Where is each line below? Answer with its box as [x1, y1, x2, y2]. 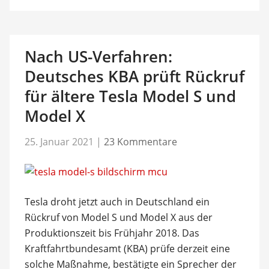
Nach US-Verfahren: [24, 46, 172, 67]
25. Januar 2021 [24, 134, 94, 148]
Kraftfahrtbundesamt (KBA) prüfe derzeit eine [24, 241, 230, 255]
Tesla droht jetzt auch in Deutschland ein [24, 195, 210, 208]
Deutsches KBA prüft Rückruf [24, 65, 244, 87]
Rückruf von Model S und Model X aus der [24, 210, 213, 224]
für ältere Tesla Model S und [24, 85, 236, 107]
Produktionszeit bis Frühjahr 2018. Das [24, 226, 199, 240]
